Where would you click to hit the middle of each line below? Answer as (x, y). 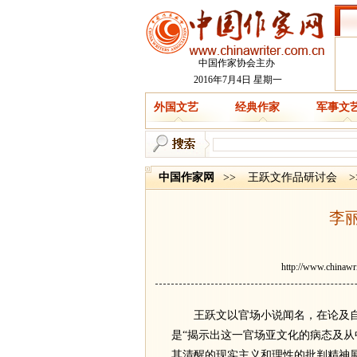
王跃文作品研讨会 (292, 177)
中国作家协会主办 (237, 63)
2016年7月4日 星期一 (237, 80)
